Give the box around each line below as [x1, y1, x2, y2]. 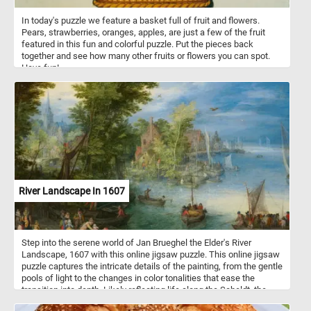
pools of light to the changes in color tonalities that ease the [22, 272, 255, 283]
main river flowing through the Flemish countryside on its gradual [22, 296, 273, 307]
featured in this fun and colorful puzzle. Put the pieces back [22, 38, 253, 49]
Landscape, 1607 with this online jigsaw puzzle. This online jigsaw [22, 249, 280, 260]
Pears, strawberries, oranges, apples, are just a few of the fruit [22, 26, 265, 37]
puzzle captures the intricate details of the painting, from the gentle [22, 260, 283, 271]
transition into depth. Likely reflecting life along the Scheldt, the [22, 284, 267, 295]
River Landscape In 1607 [19, 185, 125, 196]
